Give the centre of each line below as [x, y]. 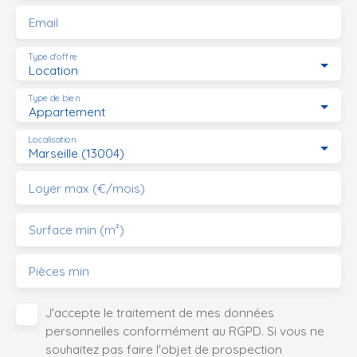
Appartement [67, 112]
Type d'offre [53, 57]
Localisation [52, 140]
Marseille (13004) [76, 153]
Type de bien [54, 98]
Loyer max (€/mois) [87, 188]
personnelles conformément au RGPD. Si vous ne [185, 331]
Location [53, 70]
